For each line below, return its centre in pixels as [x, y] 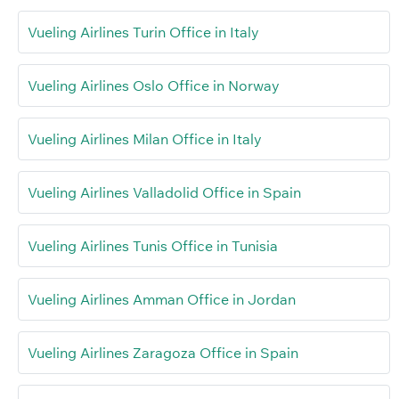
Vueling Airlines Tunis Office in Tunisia [153, 245]
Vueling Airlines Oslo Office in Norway [154, 85]
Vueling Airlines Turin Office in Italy [143, 32]
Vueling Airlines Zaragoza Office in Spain [163, 352]
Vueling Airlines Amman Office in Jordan [162, 299]
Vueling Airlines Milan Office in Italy [145, 138]
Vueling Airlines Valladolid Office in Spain [164, 192]
